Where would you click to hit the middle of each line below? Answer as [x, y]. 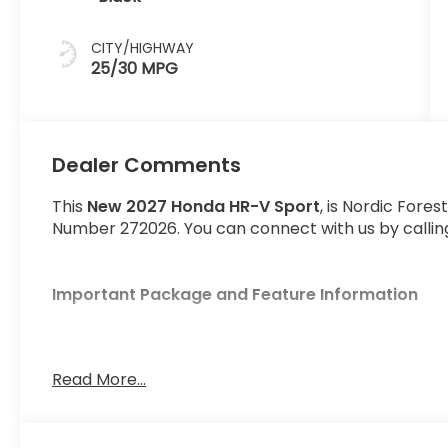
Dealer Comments [147, 165]
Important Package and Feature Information [235, 295]
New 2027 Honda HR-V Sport [204, 207]
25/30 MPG [135, 69]
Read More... [99, 380]
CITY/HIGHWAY [143, 48]
